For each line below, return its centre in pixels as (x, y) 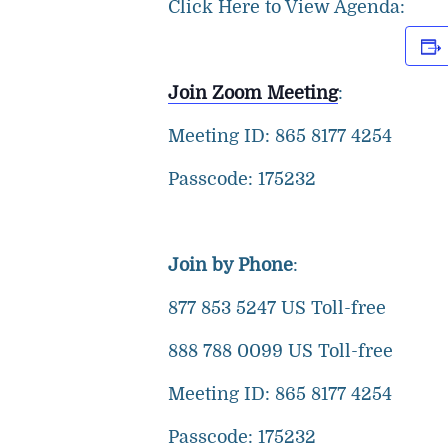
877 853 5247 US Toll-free (277, 308)
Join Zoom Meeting (253, 93)
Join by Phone (230, 265)
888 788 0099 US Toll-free (280, 351)
